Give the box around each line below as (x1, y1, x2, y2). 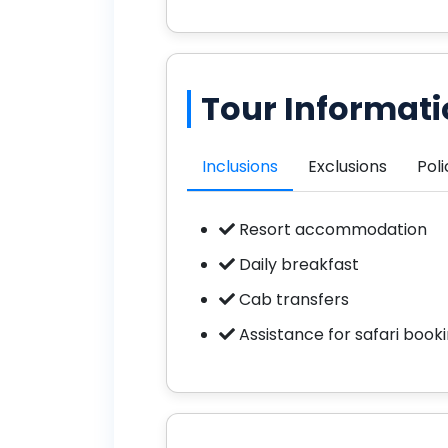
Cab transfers (235, 287, 349, 311)
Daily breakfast (235, 252, 359, 276)
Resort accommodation (235, 217, 427, 241)
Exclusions (308, 154, 387, 178)
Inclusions (202, 154, 278, 178)
